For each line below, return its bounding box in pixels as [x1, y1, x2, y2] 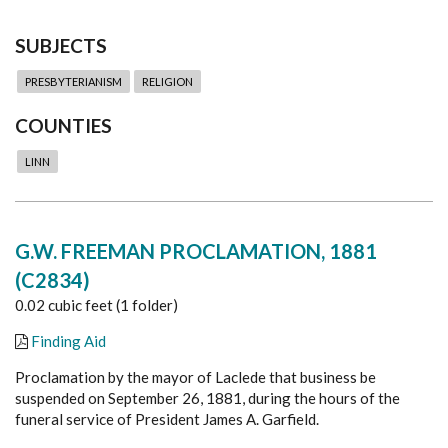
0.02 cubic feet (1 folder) [15, 296, 178, 315]
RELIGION [142, 75, 193, 88]
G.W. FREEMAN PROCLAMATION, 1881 [15, 239, 377, 264]
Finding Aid [31, 332, 106, 351]
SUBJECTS [15, 34, 107, 57]
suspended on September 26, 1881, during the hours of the [15, 389, 400, 408]
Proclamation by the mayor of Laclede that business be [15, 368, 376, 387]
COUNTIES [15, 114, 112, 137]
